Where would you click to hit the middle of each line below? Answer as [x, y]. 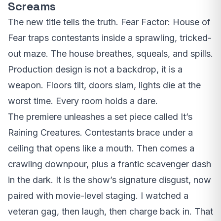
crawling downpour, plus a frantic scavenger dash [110, 164]
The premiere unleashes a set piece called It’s [100, 117]
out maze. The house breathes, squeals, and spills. [110, 54]
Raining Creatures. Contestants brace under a [100, 133]
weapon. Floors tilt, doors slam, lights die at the [104, 85]
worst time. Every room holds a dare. [83, 101]
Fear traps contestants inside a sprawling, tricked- [110, 38]
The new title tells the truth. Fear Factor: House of [109, 22]
